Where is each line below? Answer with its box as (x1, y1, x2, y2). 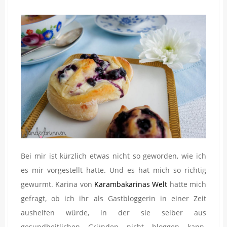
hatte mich (167, 179, 207, 190)
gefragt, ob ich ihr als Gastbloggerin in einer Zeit (21, 194, 206, 204)
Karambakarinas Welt (94, 179, 168, 190)
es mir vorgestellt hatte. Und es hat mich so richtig (21, 165, 206, 175)
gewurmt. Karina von (21, 179, 94, 190)
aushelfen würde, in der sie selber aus (21, 208, 206, 218)
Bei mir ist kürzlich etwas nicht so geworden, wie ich (21, 151, 206, 161)
